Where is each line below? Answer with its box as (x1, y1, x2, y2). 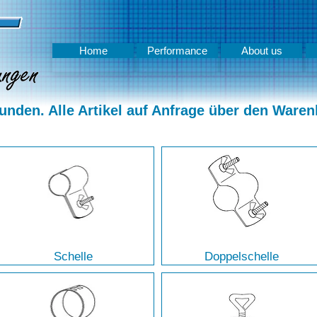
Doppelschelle (204, 250, 279, 264)
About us (241, 45, 282, 57)
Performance (147, 45, 208, 57)
